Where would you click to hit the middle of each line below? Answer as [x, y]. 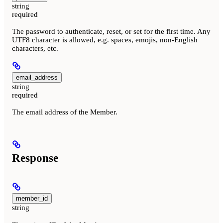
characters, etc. [35, 48]
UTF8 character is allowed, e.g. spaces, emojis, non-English [105, 40]
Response [35, 158]
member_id [32, 199]
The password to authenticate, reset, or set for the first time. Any [111, 31]
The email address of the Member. [65, 112]
